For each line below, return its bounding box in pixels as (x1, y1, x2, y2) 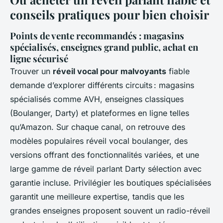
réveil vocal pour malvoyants (53, 66, 166, 77)
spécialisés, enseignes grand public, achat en (10, 41, 198, 54)
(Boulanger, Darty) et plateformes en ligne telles (10, 108, 189, 118)
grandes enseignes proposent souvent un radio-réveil (10, 206, 210, 216)
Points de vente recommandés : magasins (10, 29, 184, 42)
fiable (166, 66, 190, 77)
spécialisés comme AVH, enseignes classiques (10, 94, 184, 105)
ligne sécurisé (10, 52, 68, 65)
